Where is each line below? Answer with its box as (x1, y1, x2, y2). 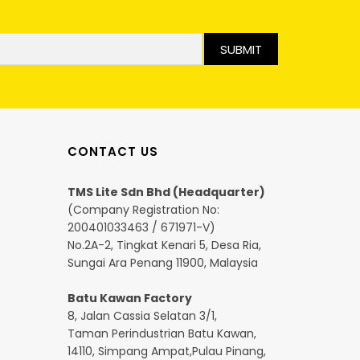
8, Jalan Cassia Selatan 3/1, (67, 307, 217, 324)
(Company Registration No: (67, 201, 219, 218)
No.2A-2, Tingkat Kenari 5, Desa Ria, (67, 236, 261, 253)
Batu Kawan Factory (67, 289, 192, 306)
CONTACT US (67, 142, 158, 160)
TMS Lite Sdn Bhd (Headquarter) (67, 183, 265, 200)
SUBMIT (220, 41, 262, 59)
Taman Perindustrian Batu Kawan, (67, 325, 256, 342)
